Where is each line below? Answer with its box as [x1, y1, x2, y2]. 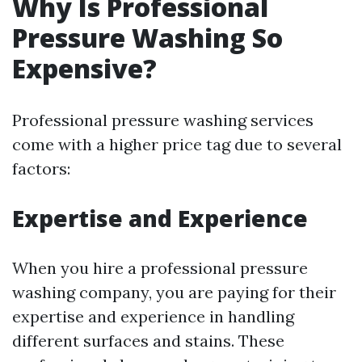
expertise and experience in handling [12, 306, 294, 326]
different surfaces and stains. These [12, 330, 284, 351]
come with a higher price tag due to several [12, 134, 342, 154]
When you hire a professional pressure [12, 258, 308, 278]
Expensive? [12, 51, 157, 86]
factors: [12, 158, 70, 179]
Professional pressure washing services [12, 110, 314, 130]
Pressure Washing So [12, 20, 283, 55]
